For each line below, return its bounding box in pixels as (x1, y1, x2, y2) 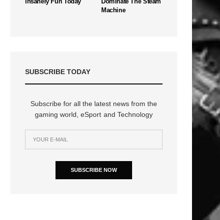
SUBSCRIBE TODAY (25, 67, 90, 76)
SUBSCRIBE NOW (71, 166, 117, 173)
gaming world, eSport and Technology (35, 110, 153, 118)
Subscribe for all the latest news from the (30, 99, 158, 108)
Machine (101, 6, 126, 14)
